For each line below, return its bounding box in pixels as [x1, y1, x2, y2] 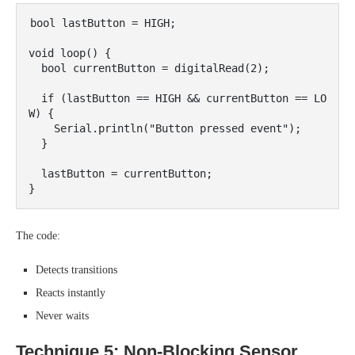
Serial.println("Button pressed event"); [29, 122, 54, 135]
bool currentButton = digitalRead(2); [29, 62, 41, 74]
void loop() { [29, 47, 111, 59]
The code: [16, 230, 60, 242]
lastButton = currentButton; [29, 167, 41, 180]
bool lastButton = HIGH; [30, 17, 176, 29]
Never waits [36, 310, 89, 322]
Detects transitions [36, 264, 117, 276]
